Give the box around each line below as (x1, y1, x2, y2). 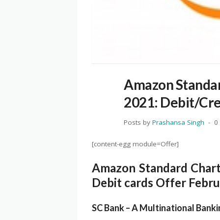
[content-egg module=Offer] (92, 139, 179, 148)
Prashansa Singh (152, 117, 204, 127)
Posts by (124, 117, 152, 127)
